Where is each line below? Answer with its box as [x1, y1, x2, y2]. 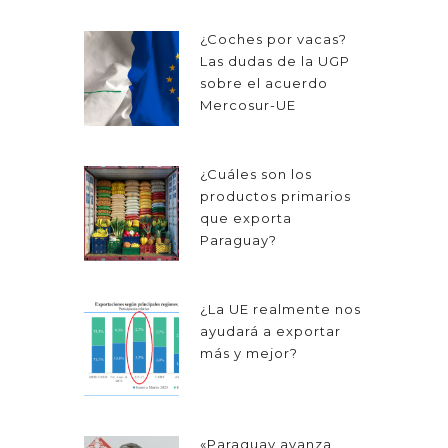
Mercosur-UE [200, 97, 296, 114]
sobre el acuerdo [200, 75, 328, 92]
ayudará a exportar [200, 323, 341, 340]
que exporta [200, 210, 292, 227]
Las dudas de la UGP [200, 53, 350, 70]
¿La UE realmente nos [200, 301, 361, 318]
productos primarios [200, 188, 351, 205]
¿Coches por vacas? [200, 31, 347, 48]
